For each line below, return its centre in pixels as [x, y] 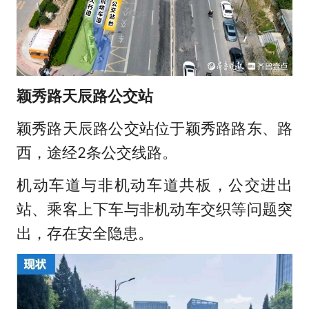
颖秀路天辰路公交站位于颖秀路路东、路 [154, 128]
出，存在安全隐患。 [84, 233]
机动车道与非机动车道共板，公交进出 [154, 185]
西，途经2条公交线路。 [97, 152]
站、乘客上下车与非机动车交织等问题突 [154, 209]
